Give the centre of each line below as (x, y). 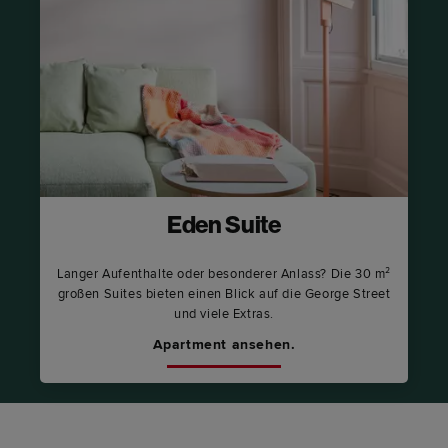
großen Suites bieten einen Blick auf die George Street (224, 294)
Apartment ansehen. (224, 345)
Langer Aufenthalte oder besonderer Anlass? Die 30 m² (224, 274)
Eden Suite (224, 227)
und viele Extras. (224, 314)
